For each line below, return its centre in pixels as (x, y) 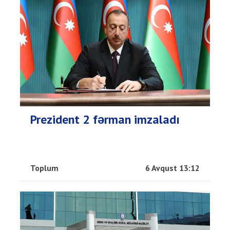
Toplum (44, 168)
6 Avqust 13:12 (172, 168)
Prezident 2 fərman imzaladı (105, 120)
